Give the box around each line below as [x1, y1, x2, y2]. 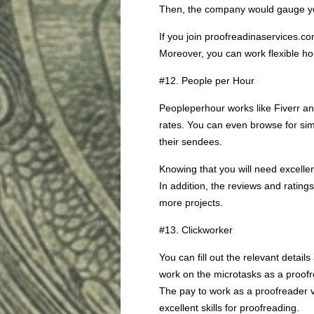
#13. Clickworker [159, 224, 233, 235]
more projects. [159, 197, 223, 208]
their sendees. [159, 136, 222, 147]
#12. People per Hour [159, 75, 254, 86]
